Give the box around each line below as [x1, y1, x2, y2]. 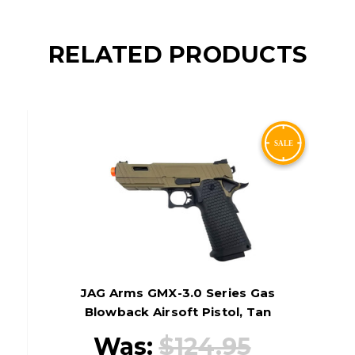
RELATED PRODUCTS [48, 40, 307, 68]
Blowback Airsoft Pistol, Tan [84, 303, 272, 319]
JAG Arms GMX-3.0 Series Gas [80, 284, 276, 300]
